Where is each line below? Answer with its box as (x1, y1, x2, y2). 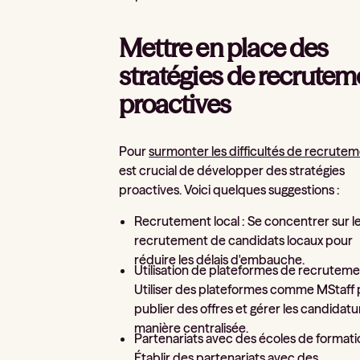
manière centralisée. (134, 319, 249, 336)
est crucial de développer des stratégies (119, 162, 346, 178)
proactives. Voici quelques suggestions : (119, 181, 341, 198)
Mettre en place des (119, 32, 328, 64)
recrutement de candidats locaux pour (134, 232, 354, 249)
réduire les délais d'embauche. (134, 252, 305, 268)
